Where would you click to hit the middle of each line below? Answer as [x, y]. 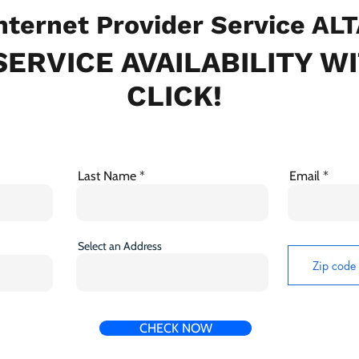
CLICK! [174, 97]
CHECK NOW [175, 329]
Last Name [107, 176]
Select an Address [120, 246]
